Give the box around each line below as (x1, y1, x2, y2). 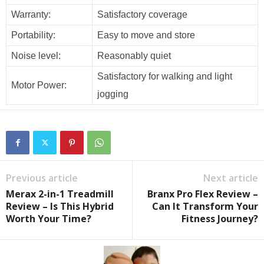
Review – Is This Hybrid (6, 200, 114, 213)
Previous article (6, 171, 78, 184)
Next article (203, 171, 258, 184)
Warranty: (11, 9, 51, 19)
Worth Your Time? (6, 212, 91, 225)
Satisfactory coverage (97, 9, 187, 19)
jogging (97, 89, 128, 99)
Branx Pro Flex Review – (147, 187, 258, 200)
